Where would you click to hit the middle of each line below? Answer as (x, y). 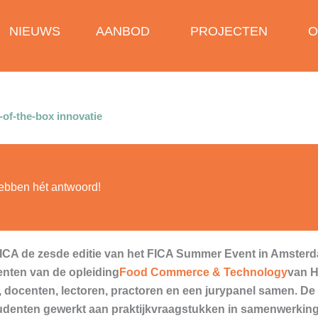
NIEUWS (35, 31)
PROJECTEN (229, 31)
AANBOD (123, 31)
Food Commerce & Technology (203, 272)
